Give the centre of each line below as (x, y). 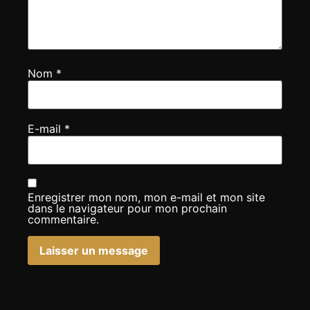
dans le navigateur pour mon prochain (127, 208)
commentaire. (63, 219)
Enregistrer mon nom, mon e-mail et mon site (146, 197)
